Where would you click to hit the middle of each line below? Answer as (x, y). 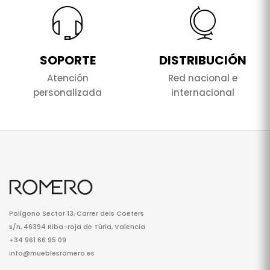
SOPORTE (67, 61)
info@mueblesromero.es (52, 253)
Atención (67, 78)
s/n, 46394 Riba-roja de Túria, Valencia (77, 227)
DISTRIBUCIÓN (202, 61)
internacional (202, 93)
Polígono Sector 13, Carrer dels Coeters (77, 214)
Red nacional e (202, 78)
